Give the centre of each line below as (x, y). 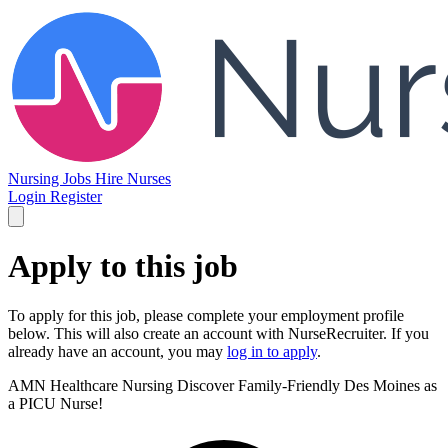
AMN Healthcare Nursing (90, 385)
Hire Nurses (133, 178)
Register (76, 196)
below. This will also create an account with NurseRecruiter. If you (218, 333)
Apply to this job (123, 266)
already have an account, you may (117, 351)
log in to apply (272, 351)
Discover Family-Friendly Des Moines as (307, 385)
